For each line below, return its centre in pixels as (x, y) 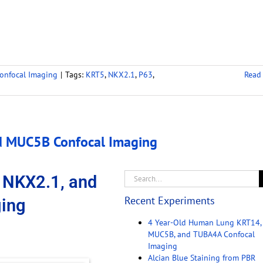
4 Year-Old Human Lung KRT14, (204, 223)
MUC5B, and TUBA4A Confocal (201, 235)
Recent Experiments (169, 201)
